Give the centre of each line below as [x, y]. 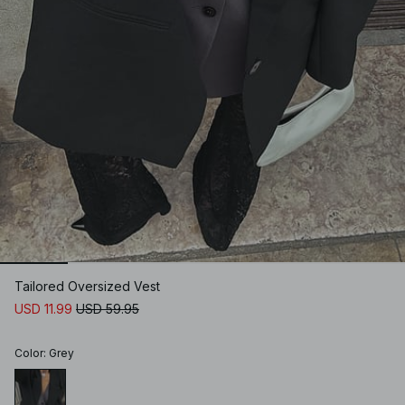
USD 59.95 [108, 309]
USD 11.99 [43, 309]
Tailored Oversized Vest [87, 287]
